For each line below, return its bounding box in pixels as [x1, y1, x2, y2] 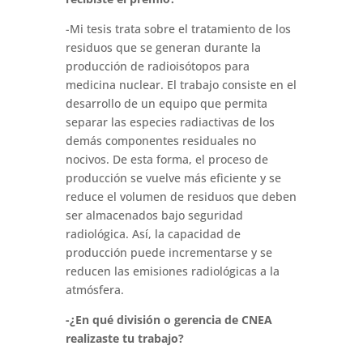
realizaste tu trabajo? [65, 331, 184, 347]
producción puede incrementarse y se [65, 245, 272, 261]
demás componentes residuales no [65, 133, 256, 149]
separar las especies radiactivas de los [65, 114, 275, 130]
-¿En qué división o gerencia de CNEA [65, 312, 272, 328]
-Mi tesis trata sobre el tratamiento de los [65, 21, 291, 37]
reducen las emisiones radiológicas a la [65, 263, 280, 280]
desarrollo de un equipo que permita [65, 96, 267, 112]
